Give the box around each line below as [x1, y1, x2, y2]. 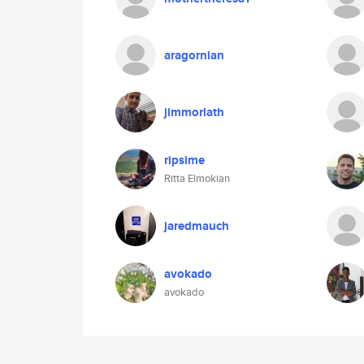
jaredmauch [164, 217, 229, 235]
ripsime [164, 151, 205, 169]
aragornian [164, 46, 224, 64]
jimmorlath [164, 103, 224, 121]
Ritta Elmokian [164, 171, 230, 186]
